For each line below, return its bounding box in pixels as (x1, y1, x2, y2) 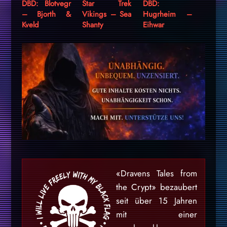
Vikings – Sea (82, 8, 132, 20)
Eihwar (143, 19, 165, 30)
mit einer (116, 208, 198, 220)
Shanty (82, 19, 104, 30)
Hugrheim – (143, 8, 192, 20)
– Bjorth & (21, 8, 71, 20)
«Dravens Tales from (116, 167, 198, 179)
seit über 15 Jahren (116, 194, 198, 207)
